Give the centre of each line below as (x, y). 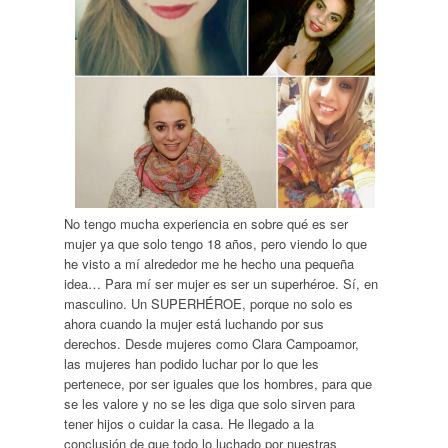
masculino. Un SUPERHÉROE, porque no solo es (208, 303)
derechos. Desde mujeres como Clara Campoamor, (211, 343)
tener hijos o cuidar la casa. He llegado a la (188, 423)
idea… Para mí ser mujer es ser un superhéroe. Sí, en (220, 283)
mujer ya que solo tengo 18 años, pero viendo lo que (215, 243)
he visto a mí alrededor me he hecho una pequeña (208, 263)
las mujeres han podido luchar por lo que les (191, 363)
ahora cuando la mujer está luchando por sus (193, 323)
